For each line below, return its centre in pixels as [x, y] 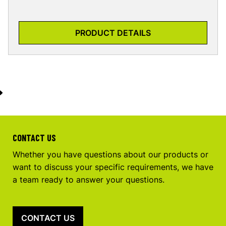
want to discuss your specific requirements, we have [113, 167]
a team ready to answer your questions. [89, 180]
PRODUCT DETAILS [113, 33]
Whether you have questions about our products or [110, 155]
